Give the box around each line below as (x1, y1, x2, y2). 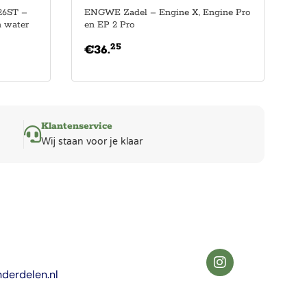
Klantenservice (41, 119, 113, 132)
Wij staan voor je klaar (41, 135, 143, 147)
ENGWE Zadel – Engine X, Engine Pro (84, 6, 250, 19)
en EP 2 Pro (84, 19, 134, 31)
